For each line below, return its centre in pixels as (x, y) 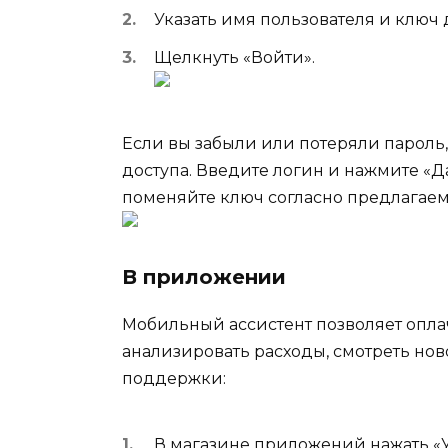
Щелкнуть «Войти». (234, 57)
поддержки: (174, 379)
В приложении (204, 277)
